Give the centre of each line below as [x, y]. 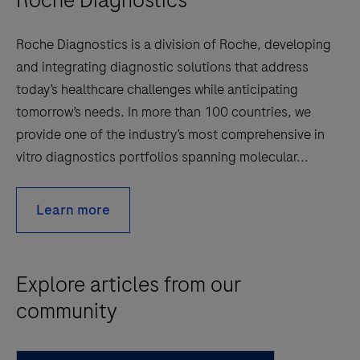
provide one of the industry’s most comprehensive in [170, 134]
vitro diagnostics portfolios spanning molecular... [162, 156]
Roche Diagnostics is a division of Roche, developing [174, 44]
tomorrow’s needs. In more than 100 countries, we [164, 111]
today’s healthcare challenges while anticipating [157, 89]
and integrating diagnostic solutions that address [162, 66]
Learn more [73, 209]
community [67, 311]
